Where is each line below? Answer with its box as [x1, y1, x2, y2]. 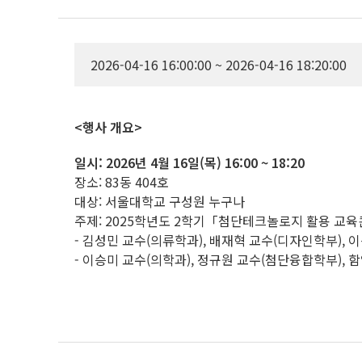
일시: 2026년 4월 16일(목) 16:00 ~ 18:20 [74, 153, 305, 172]
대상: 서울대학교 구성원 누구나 [74, 192, 245, 211]
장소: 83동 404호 [74, 172, 169, 192]
